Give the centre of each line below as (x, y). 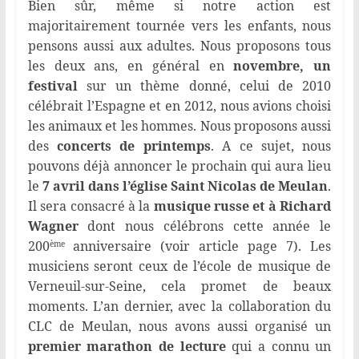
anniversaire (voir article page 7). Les (202, 246)
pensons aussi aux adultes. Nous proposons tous (179, 46)
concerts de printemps (134, 146)
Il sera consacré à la (91, 206)
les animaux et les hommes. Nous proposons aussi (179, 126)
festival (52, 86)
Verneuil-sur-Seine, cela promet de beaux (179, 286)
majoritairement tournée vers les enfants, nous (179, 26)
